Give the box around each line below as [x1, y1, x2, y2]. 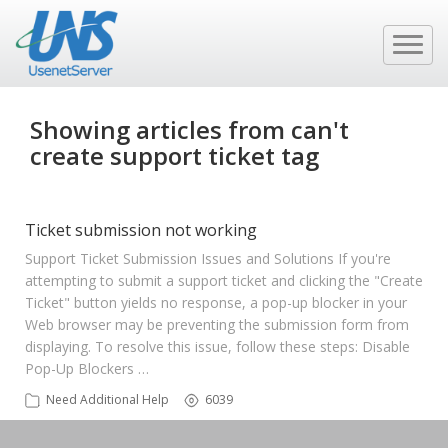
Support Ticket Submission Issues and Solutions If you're [25, 249, 391, 268]
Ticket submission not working [25, 219, 257, 241]
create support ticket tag [30, 139, 319, 172]
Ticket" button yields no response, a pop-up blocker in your [25, 293, 407, 312]
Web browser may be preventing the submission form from [25, 315, 409, 334]
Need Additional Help [46, 391, 169, 408]
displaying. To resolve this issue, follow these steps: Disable [25, 337, 410, 356]
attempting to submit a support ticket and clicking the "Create [25, 271, 423, 290]
